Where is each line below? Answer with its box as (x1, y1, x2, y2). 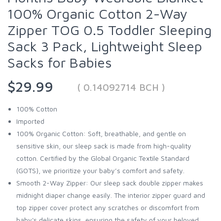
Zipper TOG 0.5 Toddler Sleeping (7, 21, 212, 38)
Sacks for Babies (7, 54, 112, 71)
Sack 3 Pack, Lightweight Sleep (7, 37, 202, 54)
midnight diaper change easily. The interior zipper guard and (16, 190, 205, 199)
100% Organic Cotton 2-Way (7, 5, 187, 22)
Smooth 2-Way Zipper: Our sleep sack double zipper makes (16, 178, 203, 187)
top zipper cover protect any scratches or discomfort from (16, 203, 199, 212)
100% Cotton (16, 104, 57, 113)
